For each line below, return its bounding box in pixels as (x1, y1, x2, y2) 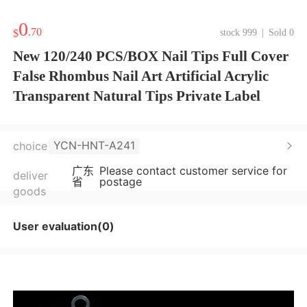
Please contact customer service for (99, 163, 288, 177)
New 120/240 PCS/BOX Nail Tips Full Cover (13, 48, 288, 64)
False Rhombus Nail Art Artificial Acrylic (13, 68, 269, 84)
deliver (13, 169, 48, 182)
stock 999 (220, 27, 257, 38)
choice (13, 139, 47, 153)
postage (99, 174, 143, 188)
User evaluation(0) (13, 219, 114, 233)
